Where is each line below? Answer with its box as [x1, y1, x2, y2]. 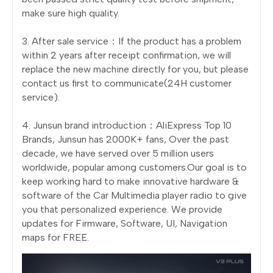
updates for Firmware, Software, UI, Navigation [22, 218, 227, 230]
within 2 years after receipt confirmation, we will [22, 49, 231, 62]
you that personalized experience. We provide [22, 204, 222, 216]
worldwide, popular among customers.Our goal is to [22, 161, 247, 174]
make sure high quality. [22, 7, 119, 19]
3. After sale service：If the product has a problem [22, 35, 241, 48]
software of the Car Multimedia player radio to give [22, 190, 247, 202]
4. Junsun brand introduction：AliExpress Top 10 [22, 119, 232, 132]
